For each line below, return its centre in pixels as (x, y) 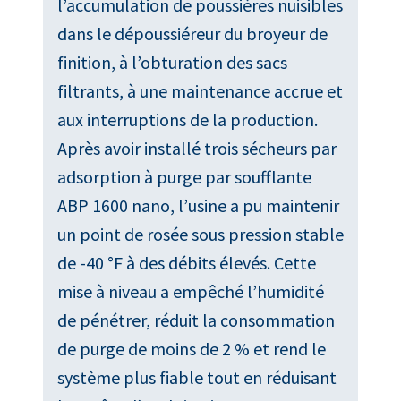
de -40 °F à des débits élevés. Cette (187, 262)
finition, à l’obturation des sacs (172, 62)
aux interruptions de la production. (188, 119)
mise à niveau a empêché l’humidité (191, 291)
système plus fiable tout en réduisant (197, 377)
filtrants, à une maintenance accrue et (200, 90)
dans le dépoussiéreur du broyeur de (192, 33)
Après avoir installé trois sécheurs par (197, 148)
